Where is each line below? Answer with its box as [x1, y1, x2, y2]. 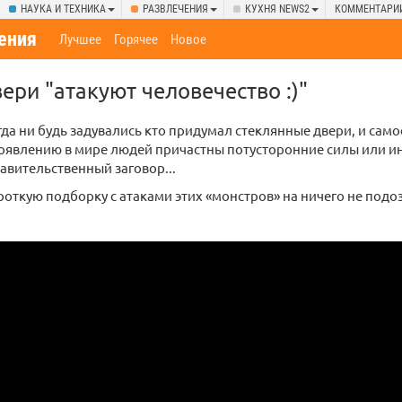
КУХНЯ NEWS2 [245, 3, 310, 15]
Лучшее [59, 31, 102, 48]
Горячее [114, 31, 159, 48]
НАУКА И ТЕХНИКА [21, 3, 106, 15]
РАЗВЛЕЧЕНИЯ [143, 3, 208, 15]
